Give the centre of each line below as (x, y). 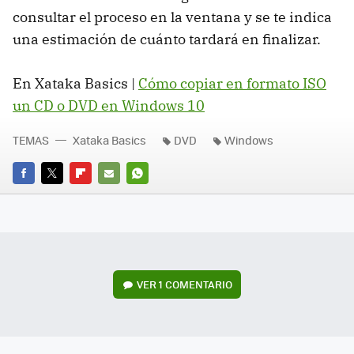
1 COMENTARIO (196, 284)
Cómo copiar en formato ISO (232, 83)
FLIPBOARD (98, 195)
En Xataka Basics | (75, 83)
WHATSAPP (155, 195)
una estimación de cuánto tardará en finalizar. (167, 39)
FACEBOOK (39, 195)
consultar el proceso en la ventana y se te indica (172, 17)
